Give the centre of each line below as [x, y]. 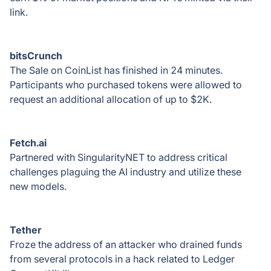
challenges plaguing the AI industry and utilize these [126, 172]
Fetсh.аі [28, 143]
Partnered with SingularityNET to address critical [119, 157]
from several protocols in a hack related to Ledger [122, 259]
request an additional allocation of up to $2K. [111, 99]
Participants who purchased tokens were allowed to [126, 85]
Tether [26, 230]
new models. [38, 186]
